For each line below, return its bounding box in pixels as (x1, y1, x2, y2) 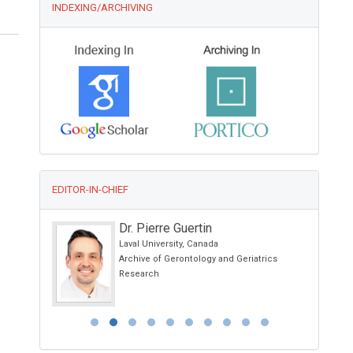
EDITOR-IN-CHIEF (52, 184, 129, 196)
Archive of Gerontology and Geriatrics (119, 254, 278, 265)
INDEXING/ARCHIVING (52, 2, 154, 14)
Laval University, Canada (119, 239, 219, 250)
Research (119, 269, 160, 280)
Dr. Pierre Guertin (119, 221, 213, 236)
